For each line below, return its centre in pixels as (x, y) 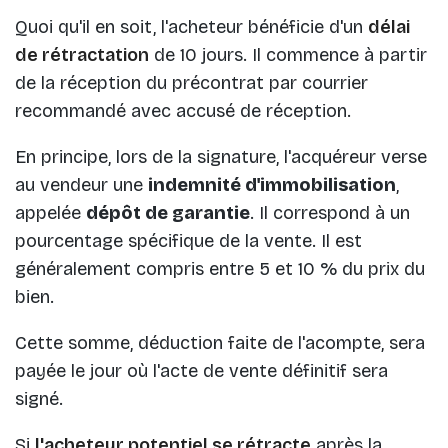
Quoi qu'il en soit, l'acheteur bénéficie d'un (191, 27)
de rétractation (82, 55)
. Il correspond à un (330, 213)
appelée (50, 213)
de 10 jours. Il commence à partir (288, 55)
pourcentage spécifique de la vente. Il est (188, 241)
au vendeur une (81, 185)
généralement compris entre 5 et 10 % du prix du (220, 269)
